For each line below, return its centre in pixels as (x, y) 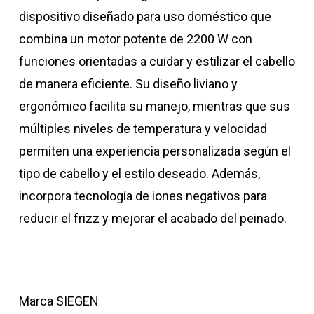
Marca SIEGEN (59, 301)
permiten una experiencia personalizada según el (155, 151)
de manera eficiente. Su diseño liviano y (128, 84)
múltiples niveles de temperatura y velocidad (143, 129)
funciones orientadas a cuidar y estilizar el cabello (157, 62)
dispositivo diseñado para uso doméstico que (145, 17)
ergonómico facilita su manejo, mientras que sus (154, 107)
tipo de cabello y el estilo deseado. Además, (139, 174)
